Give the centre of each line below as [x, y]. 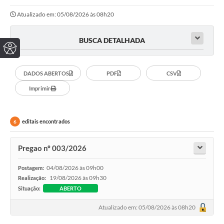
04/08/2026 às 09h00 [75, 168]
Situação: [29, 188]
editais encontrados [46, 121]
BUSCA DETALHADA [112, 40]
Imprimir [40, 88]
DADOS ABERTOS [46, 73]
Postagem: [31, 168]
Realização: [32, 178]
